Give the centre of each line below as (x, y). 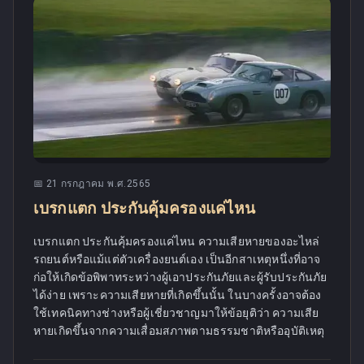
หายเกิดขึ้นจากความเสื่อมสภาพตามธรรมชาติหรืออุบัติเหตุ (179, 331)
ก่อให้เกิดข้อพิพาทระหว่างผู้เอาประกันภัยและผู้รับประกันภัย (180, 277)
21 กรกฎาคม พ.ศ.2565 (98, 184)
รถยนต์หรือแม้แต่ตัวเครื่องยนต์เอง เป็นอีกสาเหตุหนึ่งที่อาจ (177, 259)
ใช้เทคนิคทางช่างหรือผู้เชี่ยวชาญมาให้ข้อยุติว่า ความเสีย (176, 313)
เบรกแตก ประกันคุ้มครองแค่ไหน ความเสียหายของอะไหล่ (177, 241)
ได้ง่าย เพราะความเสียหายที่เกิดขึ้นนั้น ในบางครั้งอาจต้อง (178, 295)
